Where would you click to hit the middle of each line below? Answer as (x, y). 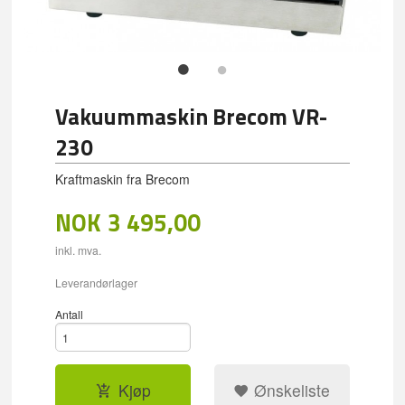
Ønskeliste (290, 391)
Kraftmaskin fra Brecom (123, 179)
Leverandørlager (97, 283)
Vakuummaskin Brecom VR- (192, 117)
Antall (70, 314)
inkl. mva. (79, 250)
